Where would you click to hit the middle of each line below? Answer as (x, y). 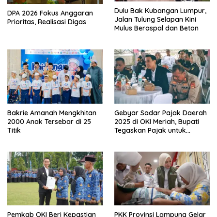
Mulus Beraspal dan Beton (156, 28)
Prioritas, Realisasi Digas (47, 22)
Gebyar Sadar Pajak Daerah (161, 113)
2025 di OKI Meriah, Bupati (157, 121)
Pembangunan (138, 139)
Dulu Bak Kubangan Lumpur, (160, 10)
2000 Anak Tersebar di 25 (49, 121)
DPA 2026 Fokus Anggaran (50, 13)
